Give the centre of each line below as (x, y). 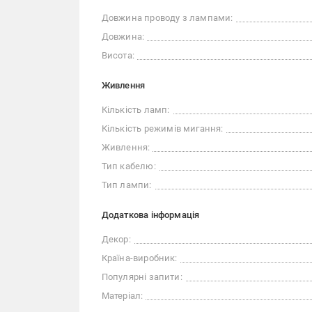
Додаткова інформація (150, 214)
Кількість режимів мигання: (162, 128)
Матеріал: (122, 295)
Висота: (118, 55)
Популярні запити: (142, 276)
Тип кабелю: (128, 166)
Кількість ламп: (135, 109)
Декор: (116, 239)
